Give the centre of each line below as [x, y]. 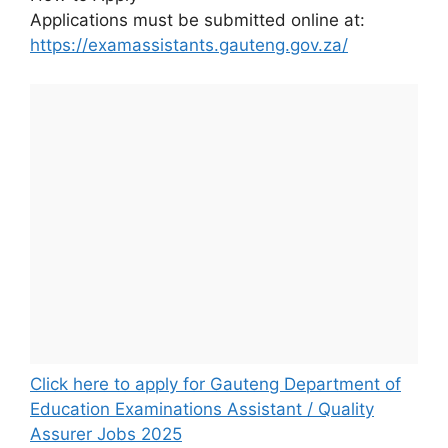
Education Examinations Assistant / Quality [202, 408]
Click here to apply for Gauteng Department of [215, 383]
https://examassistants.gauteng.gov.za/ [189, 45]
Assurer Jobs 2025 [106, 433]
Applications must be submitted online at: [197, 20]
